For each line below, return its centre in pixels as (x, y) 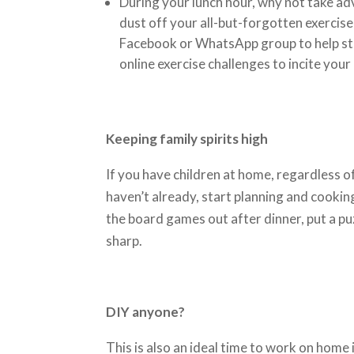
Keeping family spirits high (187, 139)
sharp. (124, 241)
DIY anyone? (147, 312)
